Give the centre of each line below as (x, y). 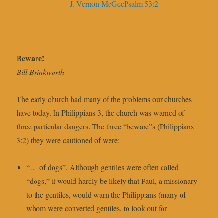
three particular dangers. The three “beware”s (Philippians (105, 127)
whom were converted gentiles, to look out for (97, 208)
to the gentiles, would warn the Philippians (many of (106, 195)
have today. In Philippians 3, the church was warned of (101, 113)
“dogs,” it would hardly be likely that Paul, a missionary (112, 181)
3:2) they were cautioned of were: (68, 140)
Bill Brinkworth (41, 72)
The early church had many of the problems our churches (104, 99)
